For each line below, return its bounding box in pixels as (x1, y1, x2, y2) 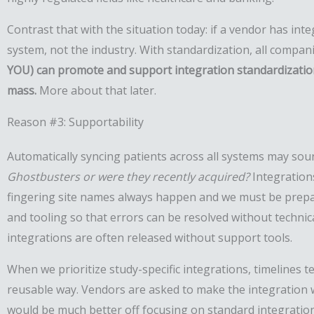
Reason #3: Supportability (7, 114, 144, 130)
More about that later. (39, 83, 156, 99)
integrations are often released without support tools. (7, 230, 292, 246)
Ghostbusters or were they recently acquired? (7, 169, 250, 185)
